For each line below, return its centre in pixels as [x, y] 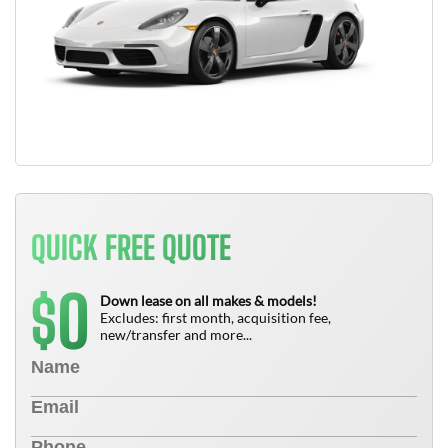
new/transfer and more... [176, 334]
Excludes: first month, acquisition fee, [215, 317]
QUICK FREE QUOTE [131, 248]
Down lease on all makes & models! [208, 300]
